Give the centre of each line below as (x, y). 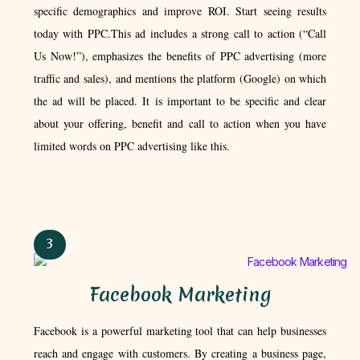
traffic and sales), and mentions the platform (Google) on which (180, 78)
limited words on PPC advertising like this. (131, 145)
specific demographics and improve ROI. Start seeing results (180, 10)
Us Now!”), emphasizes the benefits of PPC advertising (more (180, 55)
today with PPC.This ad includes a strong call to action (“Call (180, 33)
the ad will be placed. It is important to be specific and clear (180, 100)
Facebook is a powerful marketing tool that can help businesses (180, 331)
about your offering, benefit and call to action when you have (180, 123)
